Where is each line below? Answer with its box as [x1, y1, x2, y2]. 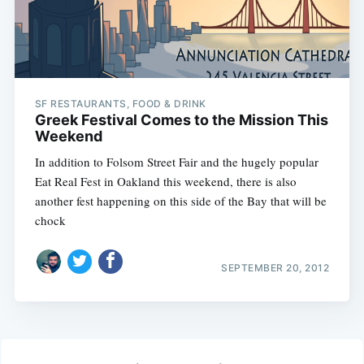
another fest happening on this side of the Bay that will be [34, 192, 327, 209]
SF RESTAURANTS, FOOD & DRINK [34, 97, 206, 110]
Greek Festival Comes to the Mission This [34, 110, 328, 128]
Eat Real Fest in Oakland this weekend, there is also [34, 172, 297, 189]
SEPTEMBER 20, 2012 [221, 262, 330, 275]
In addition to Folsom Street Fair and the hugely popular [34, 153, 318, 170]
